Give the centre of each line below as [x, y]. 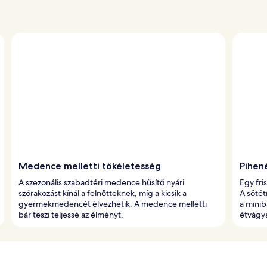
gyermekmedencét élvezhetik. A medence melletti [113, 204]
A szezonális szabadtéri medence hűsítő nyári [101, 182]
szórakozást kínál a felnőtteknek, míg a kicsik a [103, 193]
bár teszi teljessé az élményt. [71, 214]
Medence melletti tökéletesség [90, 166]
